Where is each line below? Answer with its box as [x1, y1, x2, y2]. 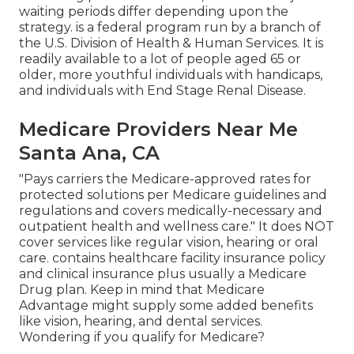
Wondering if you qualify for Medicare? [19, 330, 265, 345]
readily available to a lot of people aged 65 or [19, 51, 301, 67]
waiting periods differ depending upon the [19, 4, 288, 20]
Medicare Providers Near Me [19, 118, 298, 141]
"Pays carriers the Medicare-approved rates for [19, 171, 311, 187]
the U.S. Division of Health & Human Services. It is [19, 36, 323, 51]
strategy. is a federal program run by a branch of [19, 20, 321, 36]
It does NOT [258, 219, 334, 235]
